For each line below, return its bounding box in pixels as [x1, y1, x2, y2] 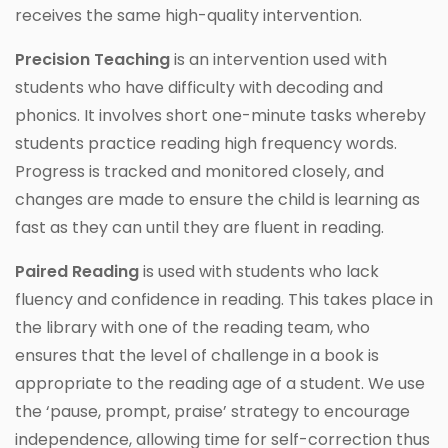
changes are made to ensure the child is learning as [15, 187, 420, 211]
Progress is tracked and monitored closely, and [15, 159, 384, 183]
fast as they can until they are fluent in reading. [15, 215, 384, 239]
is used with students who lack [139, 259, 379, 283]
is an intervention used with [174, 47, 387, 71]
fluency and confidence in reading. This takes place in [15, 287, 433, 311]
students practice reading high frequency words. [15, 131, 397, 155]
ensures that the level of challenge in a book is [15, 343, 379, 367]
